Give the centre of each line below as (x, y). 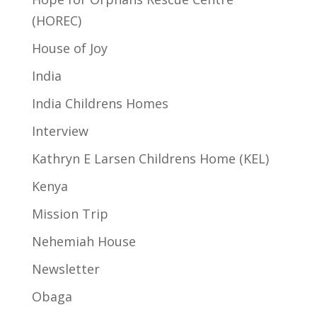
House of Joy (69, 48)
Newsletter (65, 269)
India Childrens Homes (100, 104)
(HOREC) (56, 21)
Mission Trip (70, 214)
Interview (60, 131)
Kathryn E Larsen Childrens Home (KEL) (150, 159)
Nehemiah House (83, 242)
